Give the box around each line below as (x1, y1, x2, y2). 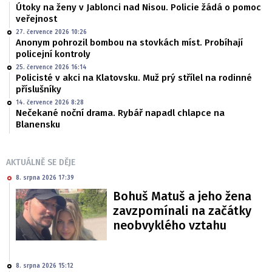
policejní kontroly (16, 49, 90, 60)
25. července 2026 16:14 (16, 64, 87, 72)
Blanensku (16, 119, 60, 131)
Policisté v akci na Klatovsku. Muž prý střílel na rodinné (16, 72, 252, 84)
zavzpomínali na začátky (113, 203, 251, 219)
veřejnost (16, 13, 57, 25)
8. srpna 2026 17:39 (16, 174, 74, 182)
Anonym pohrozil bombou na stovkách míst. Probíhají (16, 37, 243, 49)
